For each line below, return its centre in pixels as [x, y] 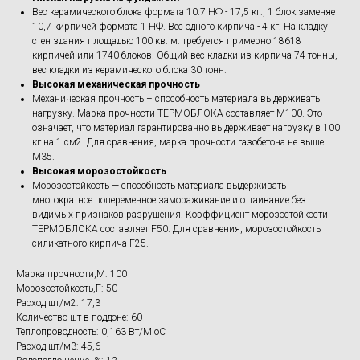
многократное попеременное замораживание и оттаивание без [169, 200]
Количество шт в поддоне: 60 [79, 317]
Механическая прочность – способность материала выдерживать [176, 99]
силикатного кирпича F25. [90, 243]
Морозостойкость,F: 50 [67, 288]
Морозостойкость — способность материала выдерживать [159, 186]
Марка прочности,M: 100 [72, 274]
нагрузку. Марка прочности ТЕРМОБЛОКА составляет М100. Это [177, 113]
